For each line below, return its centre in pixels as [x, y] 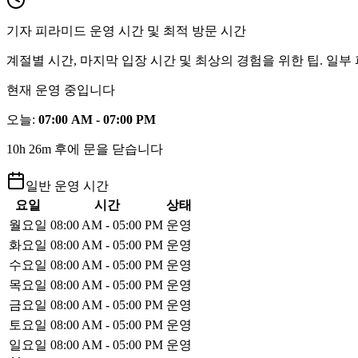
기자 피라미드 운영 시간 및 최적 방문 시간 [126, 31]
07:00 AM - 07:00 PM [97, 120]
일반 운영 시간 [67, 186]
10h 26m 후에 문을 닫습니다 [85, 149]
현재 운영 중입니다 [61, 90]
